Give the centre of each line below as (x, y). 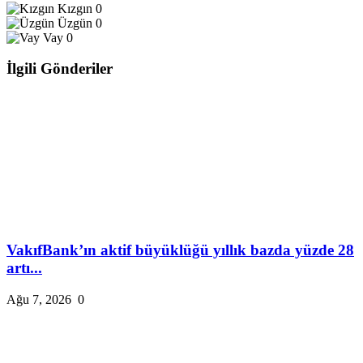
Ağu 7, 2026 (39, 299)
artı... (24, 267)
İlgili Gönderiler (60, 69)
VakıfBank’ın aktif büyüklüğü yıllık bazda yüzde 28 (180, 250)
